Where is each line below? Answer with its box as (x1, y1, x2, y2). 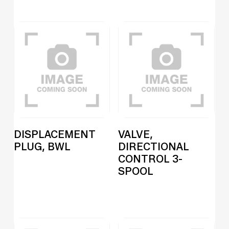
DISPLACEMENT (13, 128, 96, 141)
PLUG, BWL (13, 140, 71, 153)
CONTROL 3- (118, 152, 183, 165)
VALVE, (118, 128, 153, 141)
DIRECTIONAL (118, 140, 190, 153)
